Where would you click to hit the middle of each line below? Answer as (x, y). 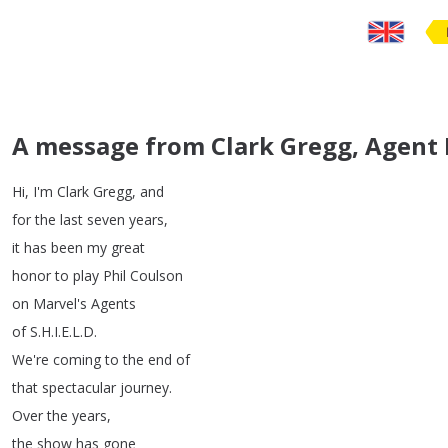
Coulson (156, 275)
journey (144, 387)
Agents (113, 303)
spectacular (79, 387)
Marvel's (60, 303)
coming (77, 359)
